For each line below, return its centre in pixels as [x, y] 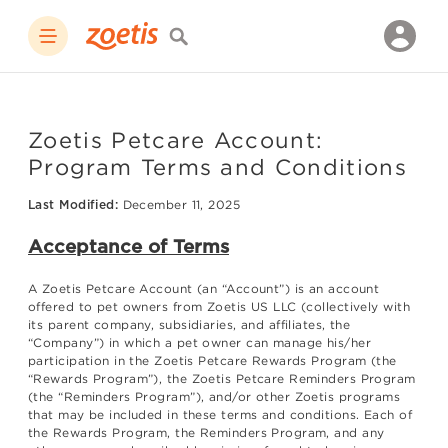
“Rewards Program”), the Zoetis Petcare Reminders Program [222, 379]
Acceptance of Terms [128, 246]
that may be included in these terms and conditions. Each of [220, 415]
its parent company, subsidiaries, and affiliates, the [189, 325]
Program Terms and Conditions [217, 167]
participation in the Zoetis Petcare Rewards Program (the [212, 361]
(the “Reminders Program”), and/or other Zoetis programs [214, 397]
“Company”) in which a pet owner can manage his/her [200, 343]
